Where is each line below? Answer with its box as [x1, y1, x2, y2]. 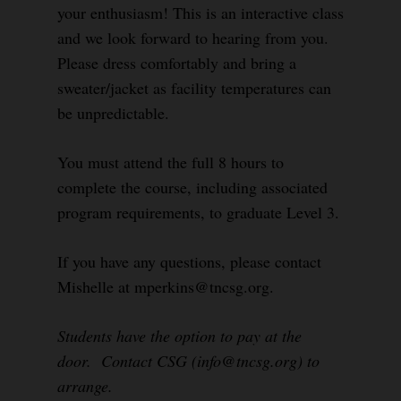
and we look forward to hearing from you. [57, 27, 328, 48]
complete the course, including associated [57, 176, 328, 198]
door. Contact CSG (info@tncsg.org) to [57, 350, 320, 371]
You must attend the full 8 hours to [57, 151, 284, 173]
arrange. [57, 375, 113, 397]
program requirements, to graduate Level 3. [57, 201, 339, 223]
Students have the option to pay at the [57, 325, 302, 346]
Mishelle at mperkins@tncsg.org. [57, 276, 274, 297]
